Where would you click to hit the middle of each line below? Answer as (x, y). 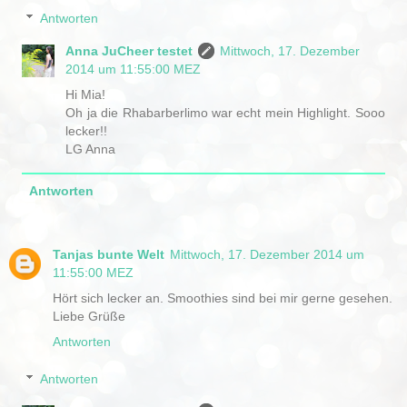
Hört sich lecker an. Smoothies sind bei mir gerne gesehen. (223, 298)
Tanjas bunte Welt (109, 254)
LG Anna (91, 149)
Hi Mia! (86, 95)
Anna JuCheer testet (129, 51)
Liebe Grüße (89, 316)
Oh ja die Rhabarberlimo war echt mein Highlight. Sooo (225, 113)
